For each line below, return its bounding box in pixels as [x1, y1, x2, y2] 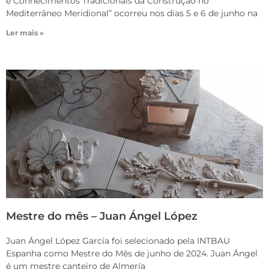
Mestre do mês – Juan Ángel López [6, 210, 198, 223]
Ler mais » [6, 28, 44, 38]
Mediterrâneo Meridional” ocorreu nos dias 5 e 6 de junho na [6, 8, 258, 19]
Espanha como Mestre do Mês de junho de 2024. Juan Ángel [6, 248, 258, 259]
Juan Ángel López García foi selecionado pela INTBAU [6, 235, 230, 247]
